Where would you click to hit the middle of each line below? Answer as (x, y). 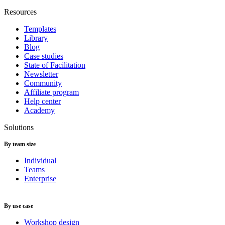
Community (43, 83)
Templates (40, 29)
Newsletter (41, 74)
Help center (42, 101)
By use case (19, 206)
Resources (20, 12)
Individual (40, 160)
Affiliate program (51, 92)
